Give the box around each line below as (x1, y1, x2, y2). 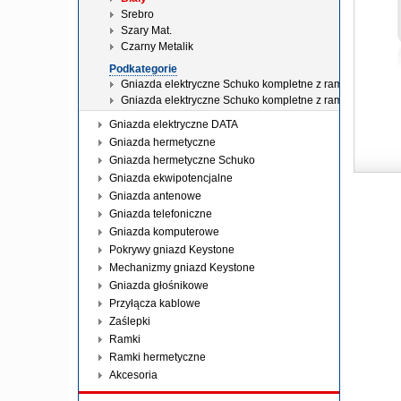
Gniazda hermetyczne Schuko (109, 154, 255, 166)
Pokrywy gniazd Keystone (109, 243, 235, 256)
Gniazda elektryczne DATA (109, 118, 238, 131)
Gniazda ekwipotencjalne (109, 172, 233, 184)
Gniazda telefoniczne (109, 208, 212, 220)
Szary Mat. (121, 24, 172, 37)
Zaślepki (109, 315, 150, 328)
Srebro (121, 8, 154, 21)
